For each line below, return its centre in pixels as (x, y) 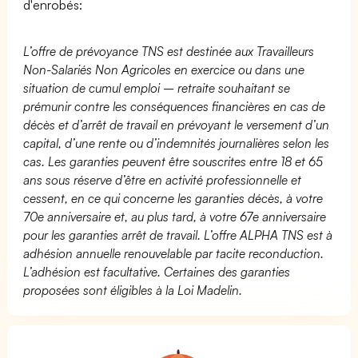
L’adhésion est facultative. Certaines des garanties (157, 271)
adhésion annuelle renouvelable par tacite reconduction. (174, 253)
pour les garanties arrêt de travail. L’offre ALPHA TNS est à (178, 235)
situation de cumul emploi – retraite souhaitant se (157, 88)
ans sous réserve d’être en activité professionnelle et (163, 179)
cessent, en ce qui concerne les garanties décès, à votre (173, 198)
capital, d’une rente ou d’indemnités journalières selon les (177, 143)
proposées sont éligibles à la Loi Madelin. (133, 290)
